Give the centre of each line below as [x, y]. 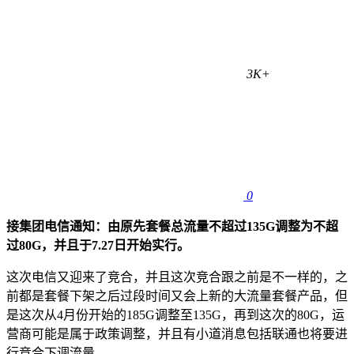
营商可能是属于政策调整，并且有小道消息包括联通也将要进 [177, 333]
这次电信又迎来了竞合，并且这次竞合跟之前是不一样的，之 [177, 277]
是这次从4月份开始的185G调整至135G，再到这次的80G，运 [175, 314]
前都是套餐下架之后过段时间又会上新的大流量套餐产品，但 [177, 296]
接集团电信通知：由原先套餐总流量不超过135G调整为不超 [172, 226]
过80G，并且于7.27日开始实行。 [98, 245]
